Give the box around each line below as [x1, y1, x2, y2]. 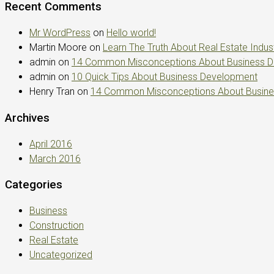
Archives [5, 111, 50, 125]
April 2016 [29, 138, 72, 150]
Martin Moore [29, 42, 87, 54]
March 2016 [29, 152, 81, 165]
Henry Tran [29, 86, 75, 98]
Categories [5, 178, 62, 192]
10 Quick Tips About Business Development [72, 71, 257, 83]
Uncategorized [29, 248, 92, 261]
